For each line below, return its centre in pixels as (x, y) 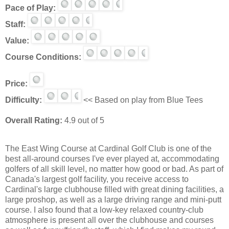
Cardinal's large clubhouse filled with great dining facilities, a (114, 190)
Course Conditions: (43, 57)
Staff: (15, 24)
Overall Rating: (34, 120)
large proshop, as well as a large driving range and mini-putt (113, 200)
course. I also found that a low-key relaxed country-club (104, 210)
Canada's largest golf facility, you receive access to (97, 179)
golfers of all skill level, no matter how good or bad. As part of (114, 169)
